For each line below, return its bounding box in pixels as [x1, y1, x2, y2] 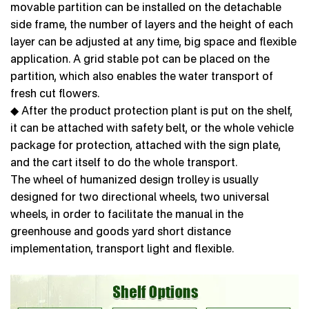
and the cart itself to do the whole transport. [10, 155, 237, 170]
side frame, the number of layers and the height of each [10, 17, 293, 32]
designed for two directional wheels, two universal [10, 190, 269, 204]
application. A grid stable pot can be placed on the [10, 52, 270, 66]
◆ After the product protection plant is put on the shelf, [10, 103, 292, 118]
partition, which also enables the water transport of [10, 69, 273, 83]
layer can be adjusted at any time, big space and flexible [10, 34, 297, 49]
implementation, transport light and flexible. [10, 241, 234, 256]
